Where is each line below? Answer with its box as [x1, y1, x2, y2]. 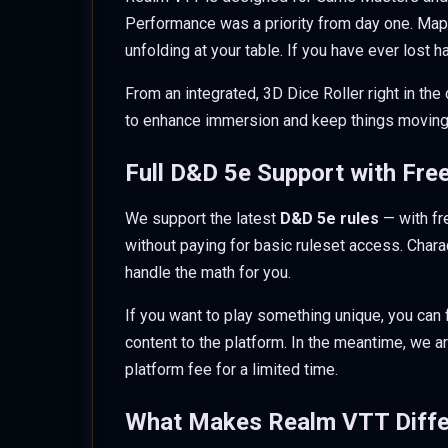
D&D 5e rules [280, 209, 379, 228]
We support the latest [125, 209, 280, 228]
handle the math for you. [125, 263, 291, 282]
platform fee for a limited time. [125, 360, 338, 379]
